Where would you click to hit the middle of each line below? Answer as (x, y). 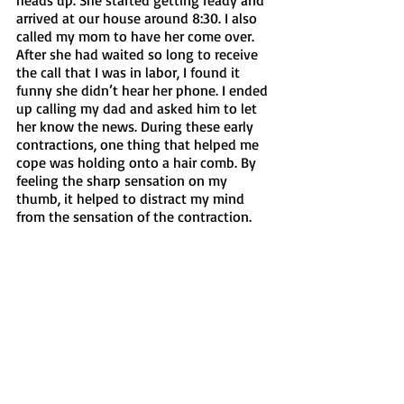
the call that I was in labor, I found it (130, 72)
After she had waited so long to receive (139, 54)
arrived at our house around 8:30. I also (138, 18)
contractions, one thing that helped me (139, 144)
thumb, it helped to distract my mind (132, 198)
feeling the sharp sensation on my (124, 180)
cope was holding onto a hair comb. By (138, 162)
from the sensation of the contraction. (134, 216)
